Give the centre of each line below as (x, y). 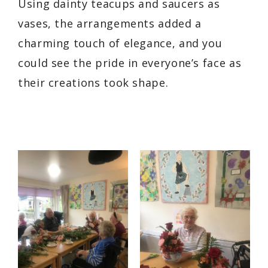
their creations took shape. (93, 82)
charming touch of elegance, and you (120, 43)
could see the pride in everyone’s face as (130, 63)
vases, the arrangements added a (110, 23)
